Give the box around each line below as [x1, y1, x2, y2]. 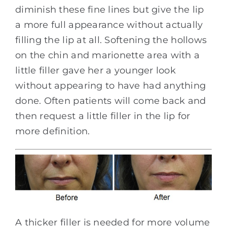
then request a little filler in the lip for [15, 110, 191, 122]
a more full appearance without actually [15, 19, 203, 31]
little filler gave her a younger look [15, 65, 176, 77]
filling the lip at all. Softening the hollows [15, 34, 207, 46]
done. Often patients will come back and [15, 95, 206, 107]
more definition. [15, 126, 90, 137]
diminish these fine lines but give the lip [15, 4, 204, 16]
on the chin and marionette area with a [15, 50, 200, 61]
